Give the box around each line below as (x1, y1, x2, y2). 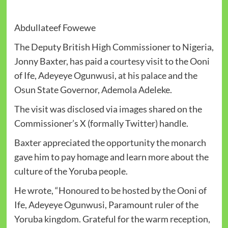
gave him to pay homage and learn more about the (14, 151, 209, 162)
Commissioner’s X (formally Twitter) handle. (14, 117, 188, 129)
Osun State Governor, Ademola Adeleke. (14, 83, 172, 95)
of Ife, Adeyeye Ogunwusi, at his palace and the (14, 69, 197, 81)
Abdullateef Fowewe (14, 21, 96, 33)
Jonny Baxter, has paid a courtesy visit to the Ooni (14, 55, 210, 67)
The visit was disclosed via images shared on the (14, 103, 202, 115)
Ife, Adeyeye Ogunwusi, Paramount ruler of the (14, 198, 198, 210)
